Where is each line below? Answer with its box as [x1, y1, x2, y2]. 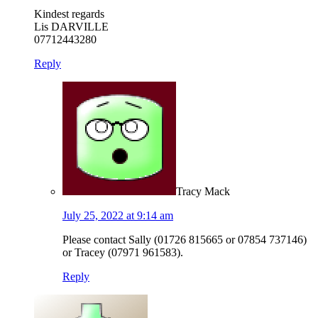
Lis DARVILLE [34, 21, 109, 33]
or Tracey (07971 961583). [62, 246, 183, 259]
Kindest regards [34, 8, 104, 21]
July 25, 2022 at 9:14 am [62, 209, 173, 222]
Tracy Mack [176, 185, 230, 198]
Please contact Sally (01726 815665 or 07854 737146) [62, 234, 307, 246]
